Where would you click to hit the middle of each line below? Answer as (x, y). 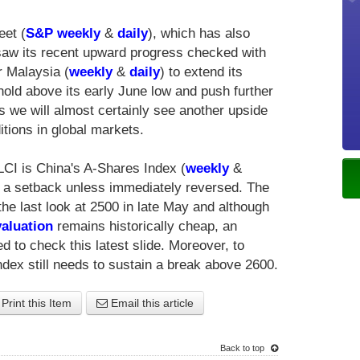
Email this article (151, 303)
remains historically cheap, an (145, 227)
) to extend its (201, 72)
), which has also (199, 34)
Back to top (243, 348)
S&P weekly (63, 34)
